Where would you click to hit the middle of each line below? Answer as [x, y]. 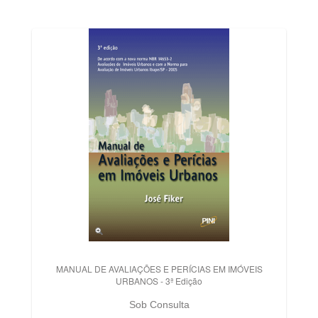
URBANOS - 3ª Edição [159, 281]
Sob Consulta [159, 305]
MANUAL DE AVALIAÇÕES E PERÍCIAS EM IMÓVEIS [159, 269]
